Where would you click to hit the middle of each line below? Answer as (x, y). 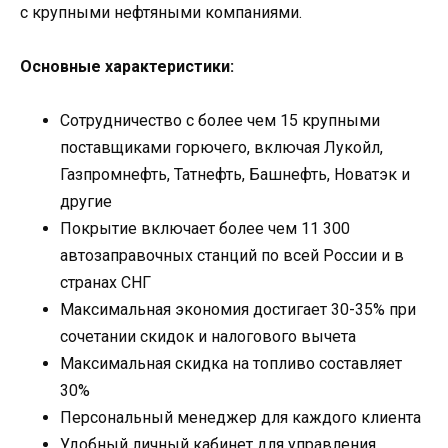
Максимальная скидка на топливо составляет (231, 364)
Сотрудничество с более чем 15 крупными (220, 121)
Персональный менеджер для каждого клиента (240, 418)
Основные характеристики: (127, 67)
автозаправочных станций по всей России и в (232, 256)
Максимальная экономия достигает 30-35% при (238, 310)
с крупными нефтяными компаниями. (161, 13)
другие (86, 202)
